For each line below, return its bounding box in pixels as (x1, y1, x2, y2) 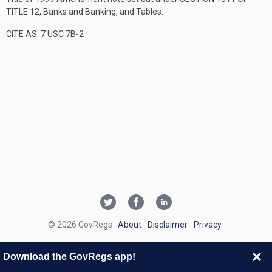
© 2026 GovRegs (47, 220, 112, 229)
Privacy (193, 220, 222, 229)
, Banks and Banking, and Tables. (39, 7, 163, 16)
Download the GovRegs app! (3, 251, 135, 262)
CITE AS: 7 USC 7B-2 (6, 29, 84, 39)
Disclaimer (147, 220, 188, 229)
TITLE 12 (6, 7, 39, 16)
